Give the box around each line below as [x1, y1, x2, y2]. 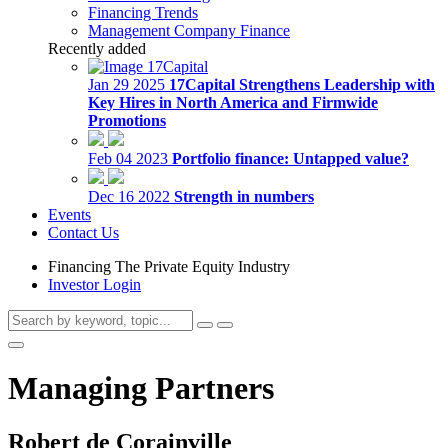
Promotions [88, 112, 166, 129]
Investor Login [48, 276, 141, 293]
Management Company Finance [88, 22, 290, 39]
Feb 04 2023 [88, 150, 168, 167]
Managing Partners [8, 370, 274, 407]
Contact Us [48, 224, 119, 241]
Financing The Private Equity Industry [48, 258, 290, 275]
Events [48, 206, 91, 223]
